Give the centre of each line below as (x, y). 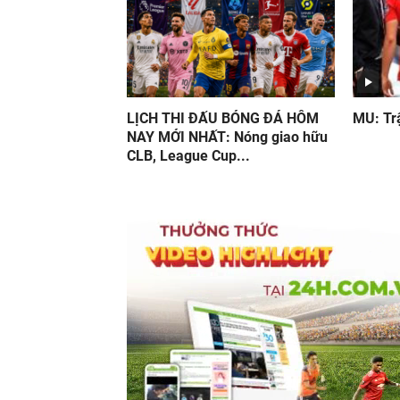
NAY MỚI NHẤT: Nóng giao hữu (227, 137)
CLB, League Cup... (188, 156)
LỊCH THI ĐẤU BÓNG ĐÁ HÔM (223, 118)
